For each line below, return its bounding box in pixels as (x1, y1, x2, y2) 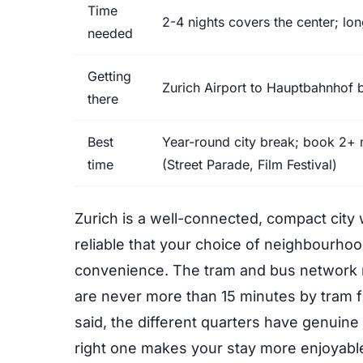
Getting (88, 68, 131, 84)
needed (88, 25, 133, 41)
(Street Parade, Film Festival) (162, 156, 337, 173)
